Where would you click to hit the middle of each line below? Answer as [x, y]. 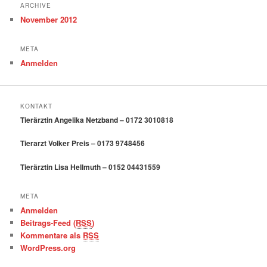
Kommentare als [52, 235]
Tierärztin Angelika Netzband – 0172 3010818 [97, 119]
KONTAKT [37, 106]
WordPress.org [48, 248]
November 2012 [49, 19]
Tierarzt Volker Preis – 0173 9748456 [83, 143]
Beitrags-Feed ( [48, 223]
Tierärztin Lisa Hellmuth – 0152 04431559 [91, 167]
